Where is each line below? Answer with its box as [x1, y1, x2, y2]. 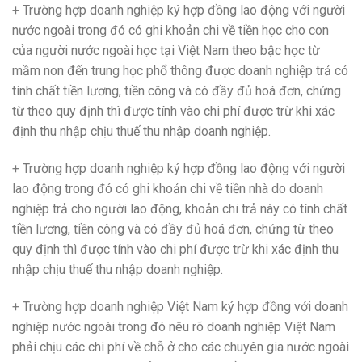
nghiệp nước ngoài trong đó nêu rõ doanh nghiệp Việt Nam [12, 319, 335, 335]
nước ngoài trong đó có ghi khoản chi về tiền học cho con [12, 23, 329, 39]
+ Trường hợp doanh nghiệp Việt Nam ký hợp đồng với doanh [12, 299, 348, 315]
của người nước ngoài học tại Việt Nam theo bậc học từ [12, 43, 320, 59]
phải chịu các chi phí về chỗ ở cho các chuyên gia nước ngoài [12, 339, 349, 356]
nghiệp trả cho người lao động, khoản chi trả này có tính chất [12, 201, 347, 217]
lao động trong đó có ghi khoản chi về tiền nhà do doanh [12, 181, 323, 197]
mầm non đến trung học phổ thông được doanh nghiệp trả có [12, 63, 348, 79]
